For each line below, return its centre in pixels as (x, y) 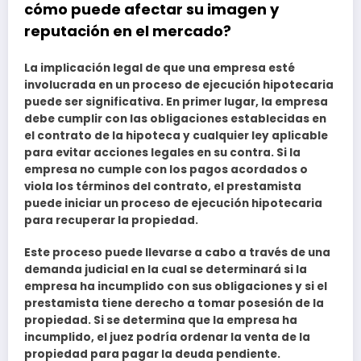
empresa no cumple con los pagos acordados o (166, 170)
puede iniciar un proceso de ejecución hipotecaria (173, 204)
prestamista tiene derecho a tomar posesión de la (174, 304)
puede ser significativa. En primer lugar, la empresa (176, 102)
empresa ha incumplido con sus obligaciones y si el (176, 287)
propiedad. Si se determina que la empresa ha (161, 321)
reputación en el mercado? (128, 31)
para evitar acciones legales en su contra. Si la (162, 153)
